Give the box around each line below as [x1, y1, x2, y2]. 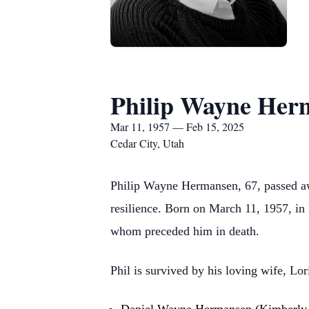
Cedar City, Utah [110, 136, 184, 150]
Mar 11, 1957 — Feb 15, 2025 [110, 119, 244, 134]
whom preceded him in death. [110, 224, 259, 238]
